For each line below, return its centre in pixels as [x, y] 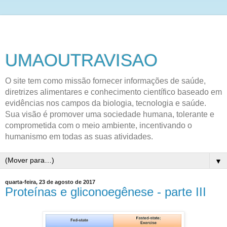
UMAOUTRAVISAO [81, 60]
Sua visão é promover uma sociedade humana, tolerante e [110, 114]
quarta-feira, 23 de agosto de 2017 [50, 182]
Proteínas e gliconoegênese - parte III [106, 192]
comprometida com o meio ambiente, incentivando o [99, 125]
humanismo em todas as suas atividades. [79, 137]
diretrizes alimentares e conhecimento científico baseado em [113, 92]
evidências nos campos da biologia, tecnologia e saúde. [106, 103]
